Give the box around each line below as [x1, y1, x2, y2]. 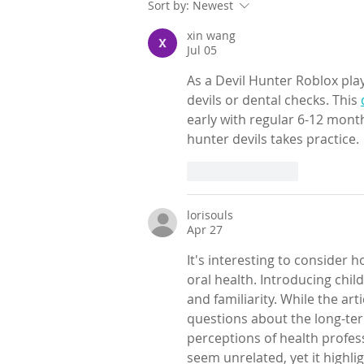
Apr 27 [187, 221, 223, 237]
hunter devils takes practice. [187, 129, 359, 148]
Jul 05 [187, 41, 217, 58]
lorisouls [187, 206, 233, 223]
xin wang [187, 27, 236, 43]
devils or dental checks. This [187, 90, 361, 109]
